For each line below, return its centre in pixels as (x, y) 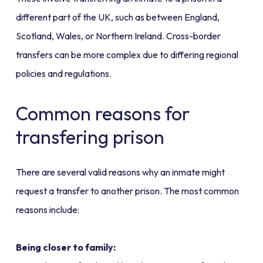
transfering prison (90, 137)
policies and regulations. (63, 74)
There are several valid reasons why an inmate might (120, 172)
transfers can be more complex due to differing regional (127, 55)
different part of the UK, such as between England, (117, 17)
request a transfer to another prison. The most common (127, 191)
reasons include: (47, 210)
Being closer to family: (65, 247)
